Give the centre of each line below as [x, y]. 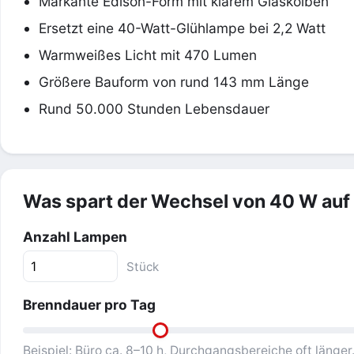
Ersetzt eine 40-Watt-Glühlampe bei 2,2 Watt [182, 28]
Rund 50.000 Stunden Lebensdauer [154, 109]
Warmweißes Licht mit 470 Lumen [148, 55]
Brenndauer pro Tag [89, 305]
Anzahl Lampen [75, 237]
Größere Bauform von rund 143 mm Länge [174, 82]
